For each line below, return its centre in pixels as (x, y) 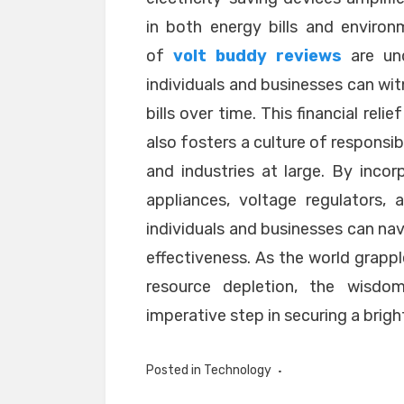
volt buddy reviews (258, 56)
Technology (238, 370)
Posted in (175, 370)
